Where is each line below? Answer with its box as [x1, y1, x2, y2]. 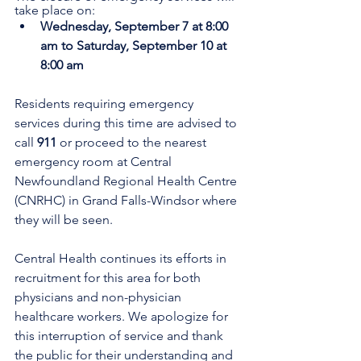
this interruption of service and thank [15, 328, 226, 343]
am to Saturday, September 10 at [40, 38, 230, 53]
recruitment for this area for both [15, 270, 204, 285]
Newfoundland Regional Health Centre [15, 173, 240, 189]
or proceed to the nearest [56, 135, 210, 150]
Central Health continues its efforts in [15, 251, 230, 266]
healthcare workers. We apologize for [15, 309, 231, 324]
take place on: [15, 2, 95, 18]
